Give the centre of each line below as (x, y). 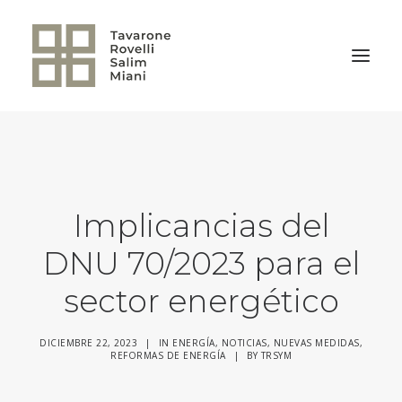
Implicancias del (201, 226)
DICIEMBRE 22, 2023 (88, 343)
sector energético (201, 301)
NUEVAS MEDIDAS (316, 343)
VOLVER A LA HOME (93, 158)
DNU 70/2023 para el (201, 263)
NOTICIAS (244, 343)
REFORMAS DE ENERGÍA (168, 355)
